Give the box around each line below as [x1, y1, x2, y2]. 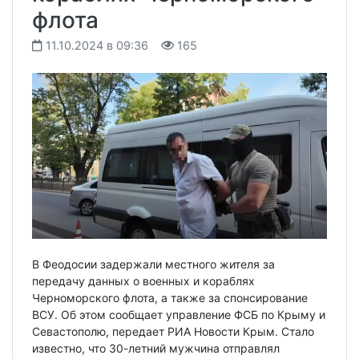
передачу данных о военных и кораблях [32, 273, 255, 288]
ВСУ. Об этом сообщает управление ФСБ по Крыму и [32, 307, 325, 321]
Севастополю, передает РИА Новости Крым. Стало [32, 324, 314, 338]
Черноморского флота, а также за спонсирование [32, 290, 308, 305]
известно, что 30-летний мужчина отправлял [32, 341, 280, 355]
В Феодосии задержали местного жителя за [32, 256, 275, 271]
